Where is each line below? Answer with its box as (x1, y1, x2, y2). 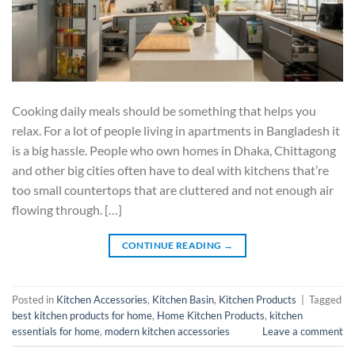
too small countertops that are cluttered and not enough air (12, 181, 334, 197)
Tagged (309, 293, 342, 306)
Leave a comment (262, 325, 343, 338)
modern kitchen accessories (105, 325, 230, 338)
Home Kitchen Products (157, 309, 265, 322)
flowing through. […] (12, 201, 122, 217)
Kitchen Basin (152, 293, 214, 306)
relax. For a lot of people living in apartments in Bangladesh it (12, 122, 340, 138)
